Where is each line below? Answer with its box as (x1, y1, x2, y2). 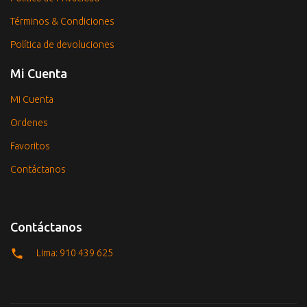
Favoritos (10, 140, 50, 151)
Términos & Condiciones (10, 15, 114, 27)
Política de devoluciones (10, 38, 114, 50)
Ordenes (10, 116, 48, 128)
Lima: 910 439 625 (36, 247, 113, 258)
